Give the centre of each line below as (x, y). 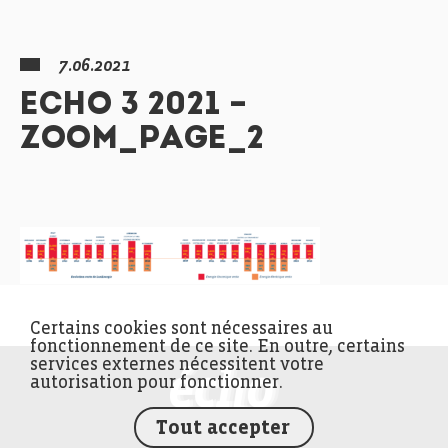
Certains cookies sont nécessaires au (181, 329)
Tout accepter (223, 428)
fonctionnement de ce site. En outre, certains (217, 347)
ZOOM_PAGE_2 (142, 140)
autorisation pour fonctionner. (156, 383)
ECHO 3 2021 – (134, 106)
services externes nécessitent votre (177, 365)
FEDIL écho (326, 379)
